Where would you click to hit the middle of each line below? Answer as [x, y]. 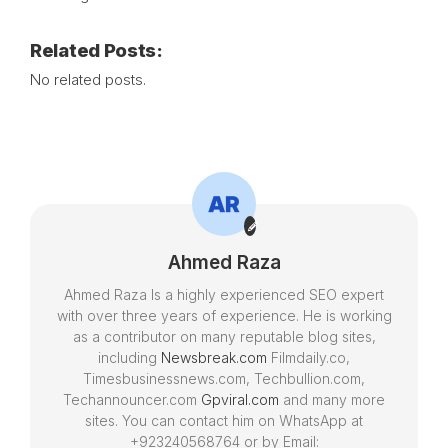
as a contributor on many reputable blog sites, [224, 336]
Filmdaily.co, [308, 357]
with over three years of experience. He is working [224, 315]
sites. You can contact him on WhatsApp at [224, 420]
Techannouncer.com [132, 399]
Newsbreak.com [214, 357]
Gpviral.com [240, 399]
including [129, 357]
